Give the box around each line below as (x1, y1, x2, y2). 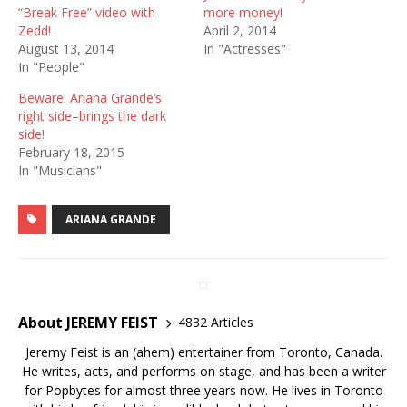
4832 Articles (178, 313, 253, 332)
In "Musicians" (18, 161, 102, 179)
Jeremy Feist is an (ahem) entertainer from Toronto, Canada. (25, 342, 382, 361)
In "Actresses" (203, 39, 286, 57)
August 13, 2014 (18, 39, 114, 57)
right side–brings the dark (18, 106, 166, 124)
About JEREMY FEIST (18, 312, 158, 333)
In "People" (18, 57, 84, 75)
